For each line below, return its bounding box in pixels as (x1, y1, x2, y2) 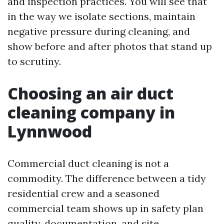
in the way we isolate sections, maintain (7, 9, 195, 22)
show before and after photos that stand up (7, 39, 212, 52)
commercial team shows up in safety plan (7, 201, 203, 214)
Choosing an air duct (7, 82, 173, 104)
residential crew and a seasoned (7, 186, 159, 199)
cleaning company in (7, 101, 175, 123)
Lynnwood (7, 120, 92, 142)
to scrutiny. (7, 54, 61, 67)
